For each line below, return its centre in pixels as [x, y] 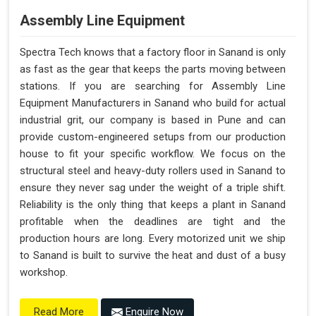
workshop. [44, 273]
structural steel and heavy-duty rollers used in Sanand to [153, 171]
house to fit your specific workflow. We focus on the [153, 154]
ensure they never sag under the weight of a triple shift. [153, 188]
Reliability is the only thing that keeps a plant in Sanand [153, 205]
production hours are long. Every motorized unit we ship [153, 239]
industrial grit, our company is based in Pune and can [153, 120]
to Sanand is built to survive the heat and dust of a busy [153, 256]
